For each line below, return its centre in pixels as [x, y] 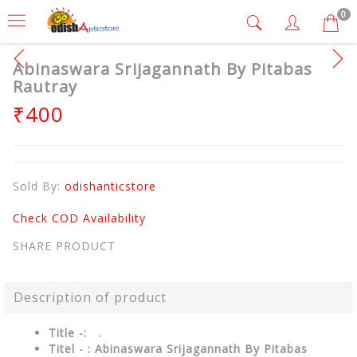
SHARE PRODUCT [64, 246]
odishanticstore [110, 186]
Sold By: [39, 186]
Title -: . [75, 333]
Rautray [45, 86]
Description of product [90, 297]
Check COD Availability [79, 218]
